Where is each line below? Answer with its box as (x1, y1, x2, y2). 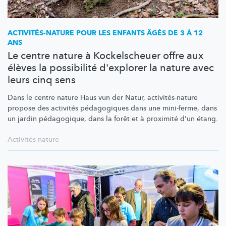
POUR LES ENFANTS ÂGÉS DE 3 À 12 (74, 28, 203, 38)
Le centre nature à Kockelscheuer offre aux (8, 48, 203, 63)
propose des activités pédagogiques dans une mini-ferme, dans (8, 103, 217, 113)
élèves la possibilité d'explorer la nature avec (8, 61, 214, 75)
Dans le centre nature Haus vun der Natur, (8, 92, 147, 102)
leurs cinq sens (8, 73, 76, 87)
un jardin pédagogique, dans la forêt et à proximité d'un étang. (8, 114, 218, 124)
